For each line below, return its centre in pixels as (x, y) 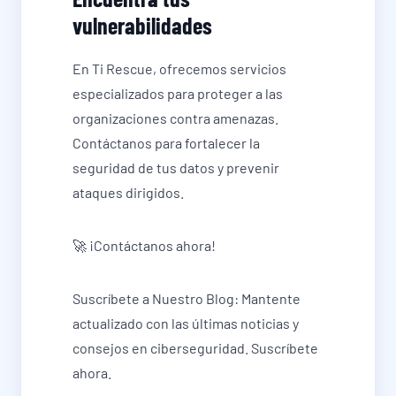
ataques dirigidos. (128, 192)
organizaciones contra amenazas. (175, 118)
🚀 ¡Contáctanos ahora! (144, 245)
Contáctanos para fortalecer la (166, 143)
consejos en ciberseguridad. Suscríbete (195, 348)
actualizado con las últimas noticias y (186, 323)
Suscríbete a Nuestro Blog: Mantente (187, 298)
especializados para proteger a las (178, 93)
